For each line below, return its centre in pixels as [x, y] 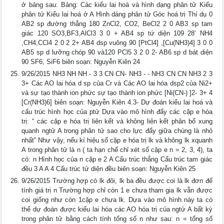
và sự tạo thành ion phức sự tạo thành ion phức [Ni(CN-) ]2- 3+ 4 [117, 93]
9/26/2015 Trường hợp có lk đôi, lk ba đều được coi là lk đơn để [117, 181]
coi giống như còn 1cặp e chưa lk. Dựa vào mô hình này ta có [117, 200]
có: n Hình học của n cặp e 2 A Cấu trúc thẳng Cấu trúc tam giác [117, 159]
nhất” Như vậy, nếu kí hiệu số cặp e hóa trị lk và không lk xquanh [117, 140]
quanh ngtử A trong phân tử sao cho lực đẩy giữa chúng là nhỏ [117, 131]
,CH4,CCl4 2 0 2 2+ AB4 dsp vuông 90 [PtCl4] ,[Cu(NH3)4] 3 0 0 [117, 43]
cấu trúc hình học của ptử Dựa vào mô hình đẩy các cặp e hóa [117, 112]
